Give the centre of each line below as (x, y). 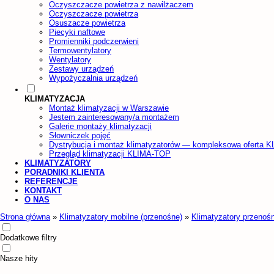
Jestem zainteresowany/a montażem (114, 117)
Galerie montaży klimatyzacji (100, 126)
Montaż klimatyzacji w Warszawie (109, 108)
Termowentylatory (80, 50)
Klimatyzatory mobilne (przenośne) (121, 217)
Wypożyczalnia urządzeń (93, 78)
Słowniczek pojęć (80, 135)
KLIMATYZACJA (55, 98)
